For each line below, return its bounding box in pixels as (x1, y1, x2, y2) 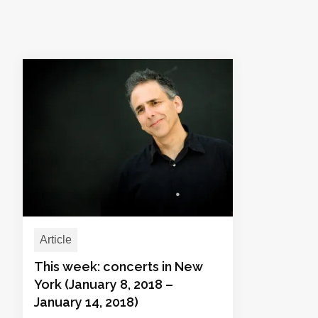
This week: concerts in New (34, 259, 203, 274)
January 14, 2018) (34, 295, 138, 309)
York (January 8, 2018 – (34, 277, 173, 292)
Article (40, 234, 72, 246)
